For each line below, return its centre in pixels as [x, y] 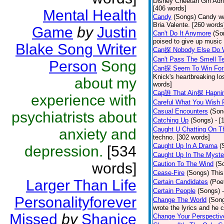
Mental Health [90, 15]
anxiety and [98, 134]
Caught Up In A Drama [185, 146]
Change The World [180, 200]
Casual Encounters [180, 111]
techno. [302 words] [181, 137]
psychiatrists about [74, 117]
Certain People [174, 191]
